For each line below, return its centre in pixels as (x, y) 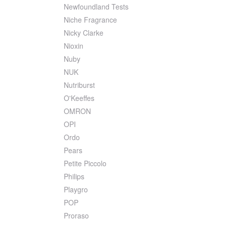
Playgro (76, 190)
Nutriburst (79, 85)
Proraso (76, 216)
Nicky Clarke (84, 33)
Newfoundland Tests (96, 7)
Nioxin (74, 46)
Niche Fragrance (90, 20)
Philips (74, 177)
